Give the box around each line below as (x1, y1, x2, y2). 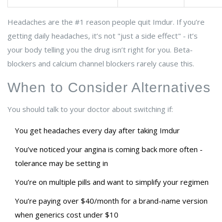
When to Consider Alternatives (7, 80, 211, 96)
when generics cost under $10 (15, 210, 118, 220)
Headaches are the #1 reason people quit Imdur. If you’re (7, 17, 205, 27)
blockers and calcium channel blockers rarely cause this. (7, 58, 194, 69)
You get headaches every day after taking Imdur (15, 125, 180, 136)
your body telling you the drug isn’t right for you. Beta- (7, 45, 193, 55)
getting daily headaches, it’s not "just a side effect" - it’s (7, 31, 198, 41)
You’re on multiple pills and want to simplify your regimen (15, 177, 209, 187)
